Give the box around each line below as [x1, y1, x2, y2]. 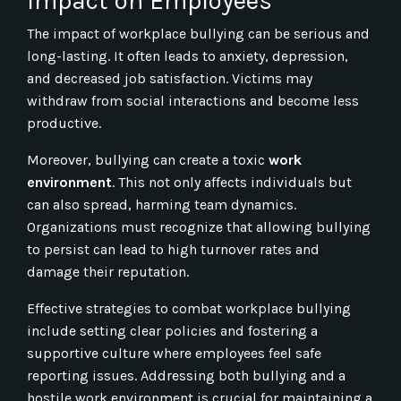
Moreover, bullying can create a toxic [27, 150, 265, 168]
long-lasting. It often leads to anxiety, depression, [27, 47, 348, 64]
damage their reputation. [27, 262, 189, 280]
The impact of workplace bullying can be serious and [27, 24, 370, 42]
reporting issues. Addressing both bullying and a [27, 366, 346, 384]
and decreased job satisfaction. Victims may [27, 69, 312, 87]
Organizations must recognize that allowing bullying [27, 218, 371, 235]
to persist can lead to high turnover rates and [27, 240, 320, 258]
